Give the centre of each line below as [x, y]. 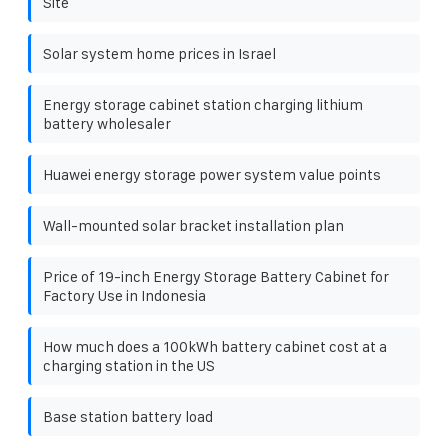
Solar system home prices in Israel [159, 53]
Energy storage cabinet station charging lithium [203, 104]
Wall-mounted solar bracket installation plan [193, 225]
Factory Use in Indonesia [124, 295]
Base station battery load [128, 416]
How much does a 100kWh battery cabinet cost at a [215, 346]
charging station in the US [129, 365]
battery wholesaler [107, 123]
